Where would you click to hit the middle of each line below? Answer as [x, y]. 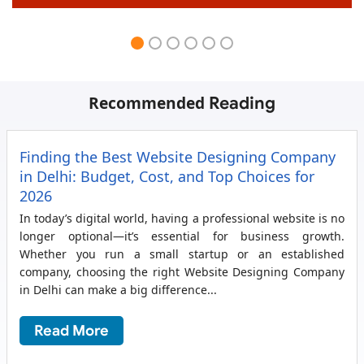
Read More [71, 331]
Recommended [149, 103]
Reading [242, 104]
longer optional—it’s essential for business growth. [182, 236]
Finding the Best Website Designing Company [178, 157]
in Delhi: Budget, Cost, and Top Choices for [167, 177]
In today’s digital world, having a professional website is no [182, 219]
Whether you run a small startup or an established [182, 254]
